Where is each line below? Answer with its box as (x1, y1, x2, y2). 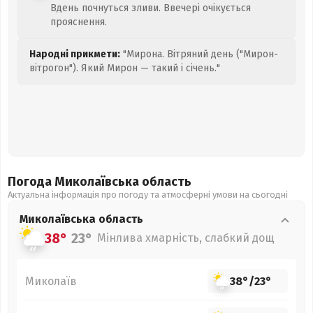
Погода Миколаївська (8, 174, 142, 189)
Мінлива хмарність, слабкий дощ (97, 231, 275, 245)
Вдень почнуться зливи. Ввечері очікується (50, 2, 251, 14)
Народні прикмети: (29, 48, 120, 60)
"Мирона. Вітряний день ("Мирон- (120, 48, 278, 60)
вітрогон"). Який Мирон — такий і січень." (29, 62, 220, 74)
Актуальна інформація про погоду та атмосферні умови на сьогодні (8, 189, 288, 200)
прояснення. (50, 16, 107, 28)
